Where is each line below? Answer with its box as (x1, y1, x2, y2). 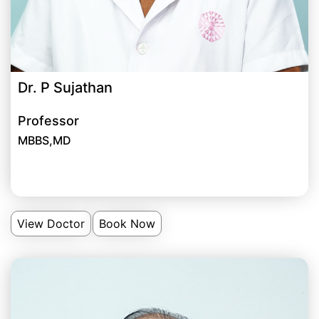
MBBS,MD (18, 133, 71, 148)
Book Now (99, 216, 155, 231)
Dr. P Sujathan (18, 79, 113, 97)
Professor (18, 113, 79, 129)
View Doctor (17, 216, 85, 231)
